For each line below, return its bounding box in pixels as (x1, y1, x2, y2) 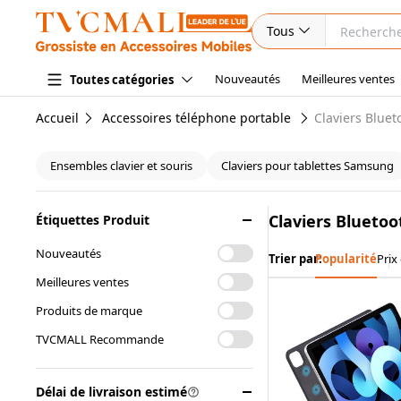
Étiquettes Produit (36, 211, 149, 228)
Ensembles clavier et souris (50, 158, 192, 174)
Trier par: (269, 251, 322, 267)
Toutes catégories (70, 71, 174, 88)
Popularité (315, 251, 377, 267)
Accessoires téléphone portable (102, 109, 291, 126)
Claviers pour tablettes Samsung (221, 158, 394, 174)
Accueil (36, 109, 79, 126)
